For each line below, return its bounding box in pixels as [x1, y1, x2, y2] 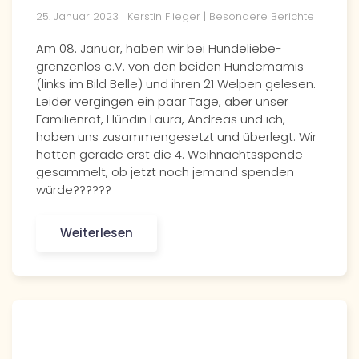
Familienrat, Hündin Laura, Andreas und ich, [36, 111, 285, 127]
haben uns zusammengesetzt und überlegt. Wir [36, 128, 317, 145]
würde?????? [36, 181, 111, 198]
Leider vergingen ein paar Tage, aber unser [36, 93, 288, 110]
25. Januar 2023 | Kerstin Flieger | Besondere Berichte [36, 9, 314, 24]
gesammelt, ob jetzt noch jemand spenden [36, 163, 294, 180]
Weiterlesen [60, 224, 133, 241]
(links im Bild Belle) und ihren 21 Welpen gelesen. [36, 75, 316, 92]
